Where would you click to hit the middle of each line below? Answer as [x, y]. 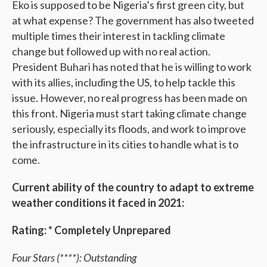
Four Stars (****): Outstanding [74, 257]
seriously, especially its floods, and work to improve [129, 128]
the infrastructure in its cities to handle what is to [125, 144]
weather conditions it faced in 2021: [98, 202]
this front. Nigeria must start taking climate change [129, 113]
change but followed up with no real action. [111, 51]
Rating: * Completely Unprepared [91, 230]
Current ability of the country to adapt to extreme [133, 187]
